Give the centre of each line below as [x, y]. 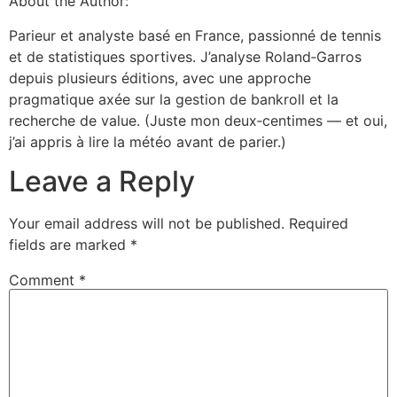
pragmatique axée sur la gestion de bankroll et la [174, 99]
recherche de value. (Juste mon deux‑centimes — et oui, [198, 120]
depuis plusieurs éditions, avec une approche [160, 78]
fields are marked [70, 244]
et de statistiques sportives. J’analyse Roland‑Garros [185, 56]
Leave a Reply [102, 181]
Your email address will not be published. [147, 223]
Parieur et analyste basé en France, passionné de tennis [195, 35]
